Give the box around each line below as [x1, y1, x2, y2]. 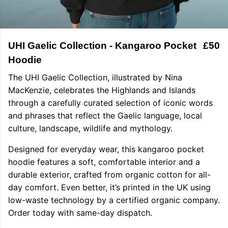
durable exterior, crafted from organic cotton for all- [8, 169, 211, 180]
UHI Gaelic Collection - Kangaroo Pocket [8, 40, 196, 51]
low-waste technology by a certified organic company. [8, 195, 220, 205]
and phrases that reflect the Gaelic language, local [8, 110, 202, 121]
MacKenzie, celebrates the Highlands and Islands [8, 85, 195, 95]
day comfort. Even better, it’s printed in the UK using [8, 182, 211, 192]
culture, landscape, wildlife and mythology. [8, 123, 173, 133]
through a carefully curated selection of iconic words [8, 98, 213, 108]
